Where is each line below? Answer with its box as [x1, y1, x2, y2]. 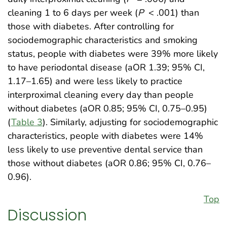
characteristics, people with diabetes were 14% [8, 130, 203, 142]
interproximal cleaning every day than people [8, 89, 194, 101]
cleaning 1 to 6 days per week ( [8, 7, 138, 19]
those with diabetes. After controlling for [8, 20, 174, 33]
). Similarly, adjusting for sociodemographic [43, 116, 218, 129]
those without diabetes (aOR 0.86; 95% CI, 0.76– [8, 157, 211, 170]
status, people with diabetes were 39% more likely [8, 48, 218, 60]
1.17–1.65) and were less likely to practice [8, 75, 182, 88]
